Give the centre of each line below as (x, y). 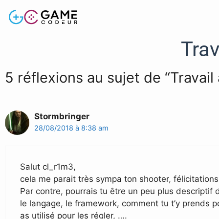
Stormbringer (62, 117)
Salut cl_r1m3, (48, 166)
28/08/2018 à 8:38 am (71, 128)
